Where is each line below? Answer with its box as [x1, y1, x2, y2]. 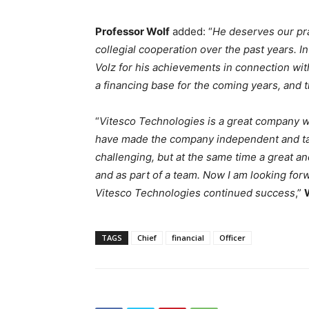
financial [172, 232, 204, 243]
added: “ [170, 24, 212, 38]
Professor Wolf [95, 24, 170, 38]
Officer [219, 232, 246, 243]
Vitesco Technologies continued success [95, 186, 295, 199]
